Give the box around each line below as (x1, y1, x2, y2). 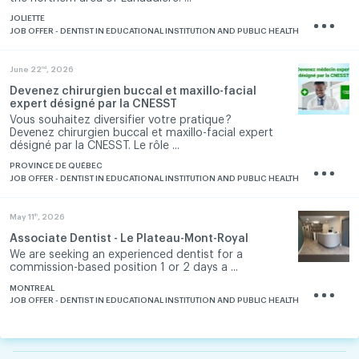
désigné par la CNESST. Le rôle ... (10, 140, 179, 152)
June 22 (10, 65, 42, 74)
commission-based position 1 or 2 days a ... (10, 262, 238, 274)
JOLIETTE (10, 14, 45, 23)
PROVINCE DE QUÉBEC (10, 162, 103, 171)
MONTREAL (10, 284, 54, 292)
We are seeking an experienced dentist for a (10, 249, 243, 261)
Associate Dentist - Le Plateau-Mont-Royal (10, 232, 248, 244)
